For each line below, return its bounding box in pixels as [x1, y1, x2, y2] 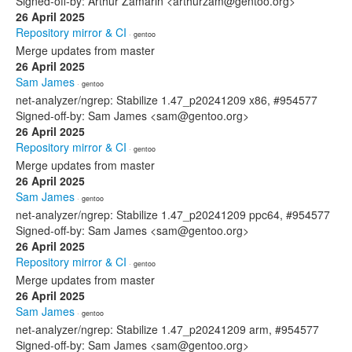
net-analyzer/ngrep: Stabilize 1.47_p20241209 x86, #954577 [16, 92, 317, 108]
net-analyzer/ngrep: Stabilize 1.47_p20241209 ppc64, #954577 [16, 207, 330, 222]
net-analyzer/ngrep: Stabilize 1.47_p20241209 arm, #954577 [16, 321, 319, 337]
